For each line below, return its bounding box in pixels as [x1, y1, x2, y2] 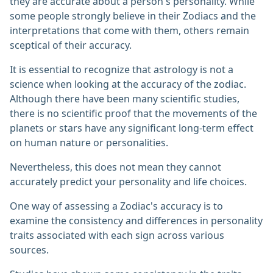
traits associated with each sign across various [10, 229, 224, 243]
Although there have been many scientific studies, [10, 92, 239, 106]
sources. [10, 243, 49, 257]
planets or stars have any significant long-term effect [10, 121, 253, 135]
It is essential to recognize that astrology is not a [10, 63, 233, 77]
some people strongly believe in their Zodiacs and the [10, 9, 256, 23]
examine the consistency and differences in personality [10, 214, 263, 228]
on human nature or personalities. [10, 136, 168, 150]
